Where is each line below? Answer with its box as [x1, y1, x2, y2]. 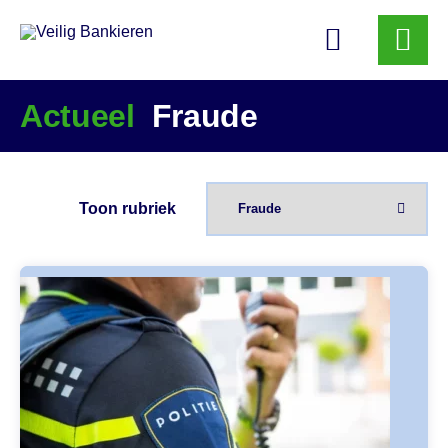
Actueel [20, 98, 135, 134]
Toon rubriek [79, 200, 176, 217]
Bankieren [20, 30, 98, 47]
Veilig [20, 14, 61, 31]
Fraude [134, 98, 258, 134]
